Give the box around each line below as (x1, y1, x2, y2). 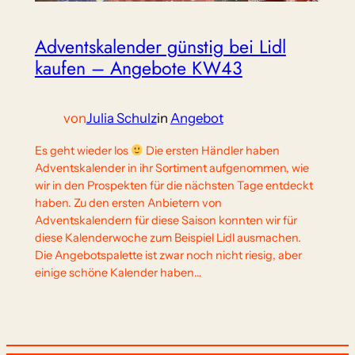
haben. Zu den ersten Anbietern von (34, 196, 222, 211)
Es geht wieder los (34, 143, 131, 158)
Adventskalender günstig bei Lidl (34, 33, 286, 61)
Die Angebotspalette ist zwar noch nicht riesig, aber (34, 248, 302, 263)
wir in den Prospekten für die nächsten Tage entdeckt (34, 178, 313, 193)
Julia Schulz (86, 110, 157, 127)
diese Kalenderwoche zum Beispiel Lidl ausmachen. (34, 231, 301, 246)
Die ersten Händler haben (143, 143, 281, 158)
